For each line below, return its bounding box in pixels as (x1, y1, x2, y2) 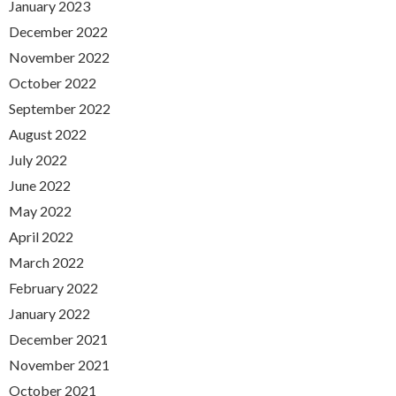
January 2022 (9, 304, 90, 322)
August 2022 (9, 125, 87, 142)
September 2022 (9, 99, 110, 117)
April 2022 (9, 227, 73, 245)
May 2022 (9, 202, 72, 219)
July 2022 (9, 150, 67, 168)
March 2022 (9, 253, 84, 270)
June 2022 (9, 176, 71, 194)
